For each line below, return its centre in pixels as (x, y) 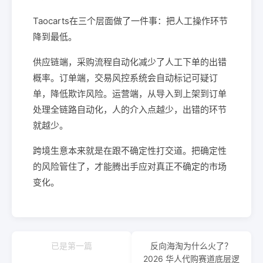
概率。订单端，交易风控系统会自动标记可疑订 (125, 78)
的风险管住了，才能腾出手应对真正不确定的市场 (130, 166)
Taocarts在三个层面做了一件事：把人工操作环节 (130, 21)
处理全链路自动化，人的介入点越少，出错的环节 (130, 109)
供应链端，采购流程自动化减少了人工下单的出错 (130, 62)
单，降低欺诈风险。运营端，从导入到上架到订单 (130, 94)
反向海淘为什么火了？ (191, 246)
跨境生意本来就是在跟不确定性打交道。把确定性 (130, 151)
